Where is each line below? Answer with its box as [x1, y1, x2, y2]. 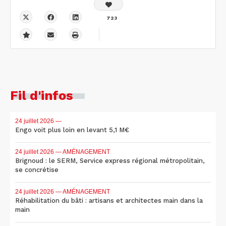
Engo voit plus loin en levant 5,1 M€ [15, 126, 129, 134]
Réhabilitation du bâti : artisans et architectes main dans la [15, 196, 203, 204]
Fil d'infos [10, 87, 73, 103]
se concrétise [15, 165, 59, 174]
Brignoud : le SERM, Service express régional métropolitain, [15, 156, 205, 164]
